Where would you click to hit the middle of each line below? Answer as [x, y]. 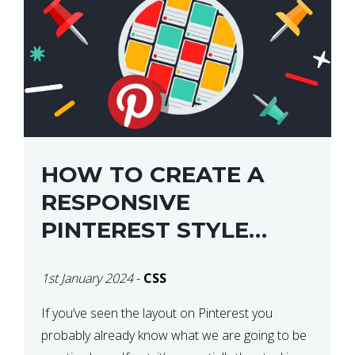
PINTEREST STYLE [145, 229]
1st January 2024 [87, 278]
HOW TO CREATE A [153, 174]
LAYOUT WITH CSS [150, 257]
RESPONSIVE [116, 202]
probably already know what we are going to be [174, 335]
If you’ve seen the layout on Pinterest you [157, 313]
